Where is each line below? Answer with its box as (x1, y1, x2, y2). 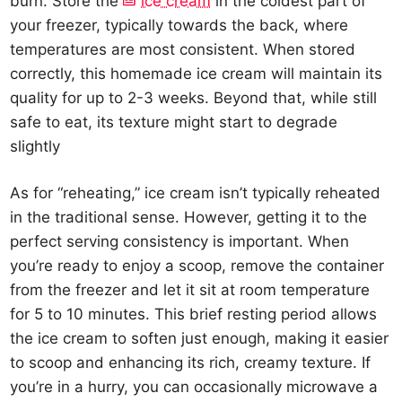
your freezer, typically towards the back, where (10, 15, 349, 34)
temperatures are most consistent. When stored (10, 39, 356, 58)
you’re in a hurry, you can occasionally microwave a (10, 378, 379, 396)
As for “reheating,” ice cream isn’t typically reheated (10, 184, 381, 202)
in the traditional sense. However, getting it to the (10, 208, 368, 226)
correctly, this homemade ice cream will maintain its (10, 64, 383, 83)
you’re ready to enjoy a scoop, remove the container (10, 257, 385, 275)
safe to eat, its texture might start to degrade (10, 112, 338, 131)
